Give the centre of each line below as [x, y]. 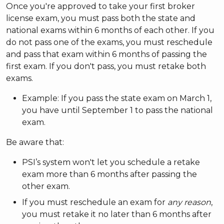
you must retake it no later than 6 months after [117, 214]
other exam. [46, 186]
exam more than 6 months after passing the [109, 174]
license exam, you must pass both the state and [101, 18]
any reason [189, 202]
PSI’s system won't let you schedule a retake [111, 162]
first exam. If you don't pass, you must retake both [106, 66]
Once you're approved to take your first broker [100, 6]
